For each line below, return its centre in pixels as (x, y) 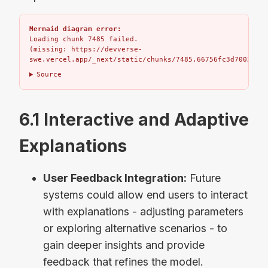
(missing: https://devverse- (86, 50)
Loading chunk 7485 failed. (84, 39)
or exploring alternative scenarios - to (135, 229)
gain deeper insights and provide (124, 245)
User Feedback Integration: (115, 178)
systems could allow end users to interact (145, 195)
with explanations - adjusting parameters (143, 212)
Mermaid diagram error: (75, 29)
